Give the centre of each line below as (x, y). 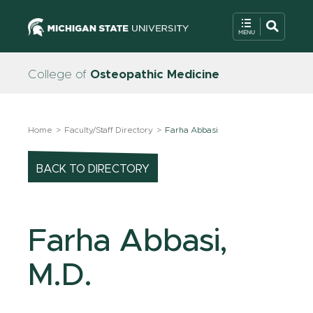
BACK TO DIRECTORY (93, 169)
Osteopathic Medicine (155, 74)
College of (59, 74)
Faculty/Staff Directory (109, 130)
